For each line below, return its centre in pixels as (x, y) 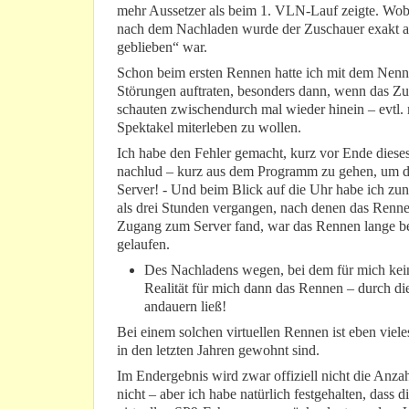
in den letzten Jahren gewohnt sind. (218, 351)
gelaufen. (143, 245)
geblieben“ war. (162, 47)
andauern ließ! (185, 307)
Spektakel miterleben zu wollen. (209, 128)
